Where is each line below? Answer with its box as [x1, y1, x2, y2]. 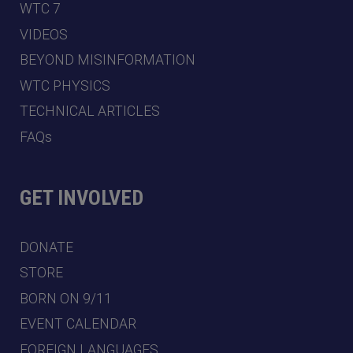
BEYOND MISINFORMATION [20, 52, 195, 69]
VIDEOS [20, 26, 68, 43]
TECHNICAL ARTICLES [20, 103, 160, 120]
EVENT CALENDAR [20, 316, 136, 333]
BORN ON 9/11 [20, 290, 112, 307]
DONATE [20, 239, 73, 255]
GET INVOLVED [20, 185, 143, 210]
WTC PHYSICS [20, 77, 110, 94]
